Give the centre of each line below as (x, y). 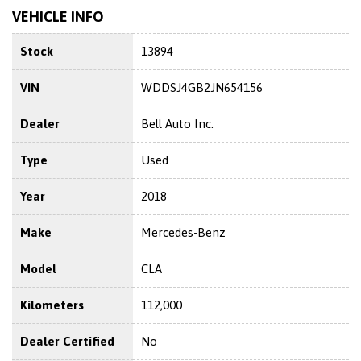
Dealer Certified (67, 341)
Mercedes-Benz (183, 232)
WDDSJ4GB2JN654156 (202, 87)
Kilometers (52, 305)
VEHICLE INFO (58, 16)
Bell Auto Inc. (177, 123)
